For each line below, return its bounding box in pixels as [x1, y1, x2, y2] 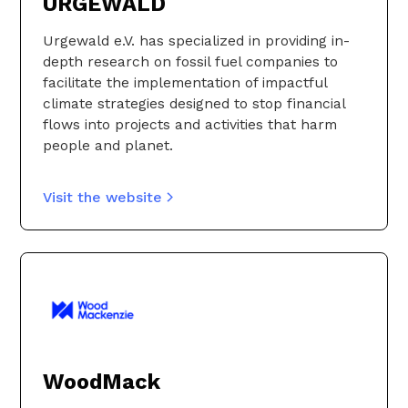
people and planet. [43, 137, 173, 155]
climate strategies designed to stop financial [43, 95, 345, 113]
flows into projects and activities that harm [43, 116, 337, 134]
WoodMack [43, 369, 160, 395]
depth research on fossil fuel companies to [43, 53, 338, 71]
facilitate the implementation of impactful [43, 74, 327, 92]
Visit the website [43, 189, 162, 207]
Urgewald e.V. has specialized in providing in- [43, 32, 350, 50]
